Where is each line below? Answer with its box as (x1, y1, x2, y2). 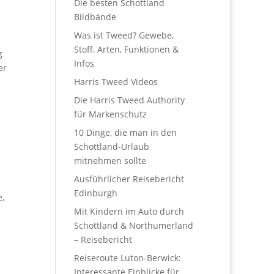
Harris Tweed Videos (73, 76, 158, 87)
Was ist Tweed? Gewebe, (73, 29, 174, 41)
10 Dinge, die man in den (73, 127, 177, 138)
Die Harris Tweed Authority (73, 94, 185, 106)
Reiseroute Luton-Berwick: (73, 252, 181, 264)
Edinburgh (73, 187, 117, 199)
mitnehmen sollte (73, 155, 146, 166)
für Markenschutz (73, 108, 147, 120)
